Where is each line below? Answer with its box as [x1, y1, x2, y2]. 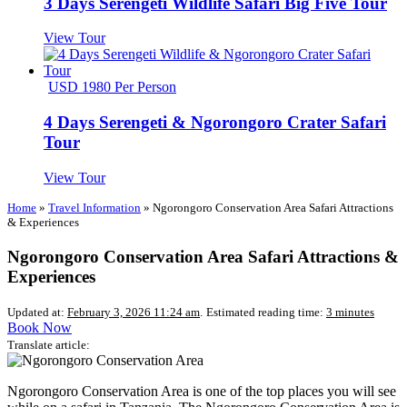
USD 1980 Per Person [48, 79, 176, 95]
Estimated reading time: [206, 305, 326, 320]
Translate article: [7, 338, 90, 352]
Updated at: [7, 305, 67, 320]
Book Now [7, 320, 72, 336]
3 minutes [326, 305, 374, 320]
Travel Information [48, 200, 141, 214]
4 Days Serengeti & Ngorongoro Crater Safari [44, 113, 386, 133]
